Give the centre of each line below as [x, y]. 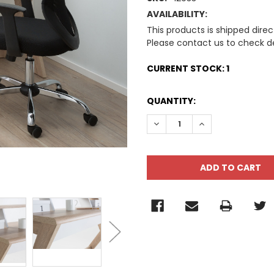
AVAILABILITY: [177, 14]
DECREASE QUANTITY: [200, 123]
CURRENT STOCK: [187, 68]
